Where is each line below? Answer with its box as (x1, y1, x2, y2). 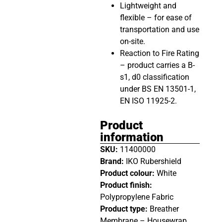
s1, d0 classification (119, 72, 189, 82)
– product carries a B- (119, 60, 195, 70)
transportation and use (119, 25, 199, 35)
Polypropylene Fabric (100, 192, 173, 202)
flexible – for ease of (119, 13, 192, 23)
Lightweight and (119, 1, 176, 11)
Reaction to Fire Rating (119, 49, 199, 58)
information (100, 130, 164, 145)
